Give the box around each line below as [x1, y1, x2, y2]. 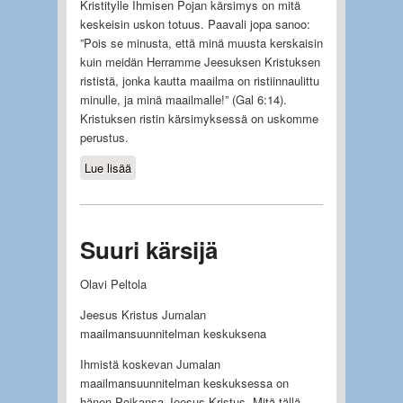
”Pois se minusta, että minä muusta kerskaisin [79, 34, 323, 52]
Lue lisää [84, 159, 131, 177]
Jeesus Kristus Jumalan [79, 306, 206, 324]
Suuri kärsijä [79, 233, 218, 267]
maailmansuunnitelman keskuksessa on [79, 374, 289, 392]
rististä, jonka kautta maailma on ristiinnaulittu [79, 72, 319, 90]
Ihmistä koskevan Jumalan [79, 355, 220, 373]
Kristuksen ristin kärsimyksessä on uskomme [79, 110, 318, 128]
